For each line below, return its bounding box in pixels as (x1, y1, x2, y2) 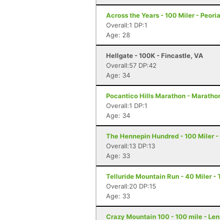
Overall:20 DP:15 (106, 182, 156, 190)
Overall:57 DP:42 (106, 61, 157, 69)
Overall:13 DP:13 (106, 142, 155, 150)
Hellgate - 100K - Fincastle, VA (106, 52, 203, 59)
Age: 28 (106, 31, 130, 39)
